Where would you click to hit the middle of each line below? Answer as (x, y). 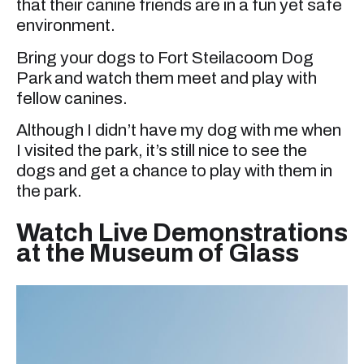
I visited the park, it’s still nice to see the (162, 151)
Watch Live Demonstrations (182, 233)
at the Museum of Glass (158, 253)
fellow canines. (72, 98)
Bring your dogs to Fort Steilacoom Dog (165, 57)
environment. (66, 26)
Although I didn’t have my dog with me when (179, 130)
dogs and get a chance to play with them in (174, 171)
